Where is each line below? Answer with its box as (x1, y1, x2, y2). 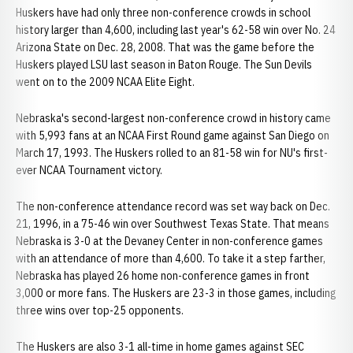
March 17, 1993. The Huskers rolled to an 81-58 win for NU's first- (16, 146, 328, 160)
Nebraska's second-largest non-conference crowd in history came (16, 111, 331, 125)
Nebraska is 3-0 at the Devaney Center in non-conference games (16, 234, 323, 248)
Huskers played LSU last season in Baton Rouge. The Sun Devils (16, 58, 312, 72)
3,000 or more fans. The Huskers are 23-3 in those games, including (16, 286, 336, 300)
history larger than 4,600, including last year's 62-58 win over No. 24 (16, 23, 336, 37)
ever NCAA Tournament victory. (16, 163, 162, 177)
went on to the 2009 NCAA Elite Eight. (16, 75, 195, 89)
